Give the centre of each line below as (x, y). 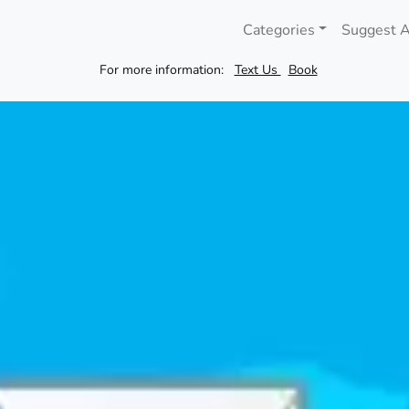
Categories (278, 30)
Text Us (257, 70)
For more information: (161, 70)
